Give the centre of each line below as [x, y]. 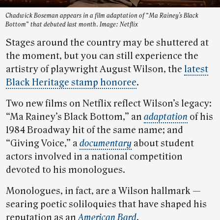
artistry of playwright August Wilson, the [95, 69]
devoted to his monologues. [66, 170]
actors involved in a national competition [94, 156]
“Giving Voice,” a [43, 143]
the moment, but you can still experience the [102, 56]
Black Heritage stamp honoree [71, 82]
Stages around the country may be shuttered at [107, 42]
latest [196, 69]
